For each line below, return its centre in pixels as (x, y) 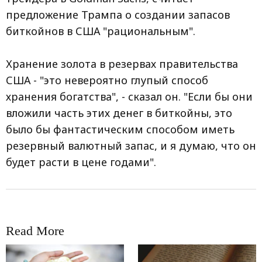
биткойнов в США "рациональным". (101, 31)
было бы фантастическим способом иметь (120, 129)
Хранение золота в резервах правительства (122, 64)
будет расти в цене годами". (81, 162)
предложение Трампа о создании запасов (118, 15)
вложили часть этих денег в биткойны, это (119, 113)
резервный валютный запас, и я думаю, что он (131, 146)
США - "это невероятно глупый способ (107, 80)
